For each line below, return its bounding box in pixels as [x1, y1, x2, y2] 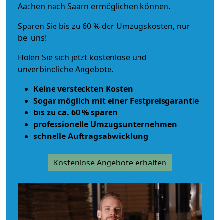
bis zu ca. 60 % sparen [33, 107, 118, 118]
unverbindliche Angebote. [18, 63, 113, 75]
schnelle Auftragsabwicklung [33, 130, 148, 141]
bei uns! [18, 32, 47, 43]
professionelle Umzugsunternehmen [33, 118, 177, 130]
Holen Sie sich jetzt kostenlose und [18, 52, 147, 63]
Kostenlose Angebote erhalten [54, 157, 166, 168]
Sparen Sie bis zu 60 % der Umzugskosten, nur [18, 20, 190, 31]
